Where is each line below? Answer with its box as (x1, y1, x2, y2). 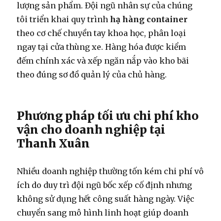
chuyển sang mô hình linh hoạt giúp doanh (17, 207, 189, 218)
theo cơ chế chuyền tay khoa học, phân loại (17, 28, 186, 38)
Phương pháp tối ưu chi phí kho (17, 108, 199, 123)
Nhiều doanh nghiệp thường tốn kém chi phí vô (17, 166, 204, 176)
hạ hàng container (110, 14, 188, 24)
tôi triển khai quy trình (17, 14, 110, 24)
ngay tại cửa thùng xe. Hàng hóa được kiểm (17, 41, 186, 52)
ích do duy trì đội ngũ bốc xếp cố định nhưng (17, 180, 192, 190)
